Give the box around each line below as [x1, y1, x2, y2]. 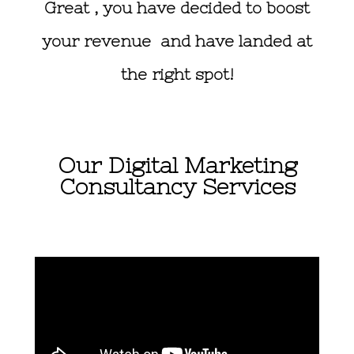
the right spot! [120, 65, 234, 83]
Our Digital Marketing [57, 153, 297, 178]
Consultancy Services [58, 174, 296, 199]
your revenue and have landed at [42, 32, 312, 50]
